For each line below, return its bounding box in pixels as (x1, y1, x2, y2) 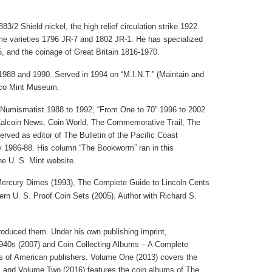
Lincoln (161, 178, 186, 187)
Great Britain (73, 47, 118, 56)
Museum (26, 83, 57, 92)
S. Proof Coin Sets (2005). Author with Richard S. (20, 191, 197, 200)
